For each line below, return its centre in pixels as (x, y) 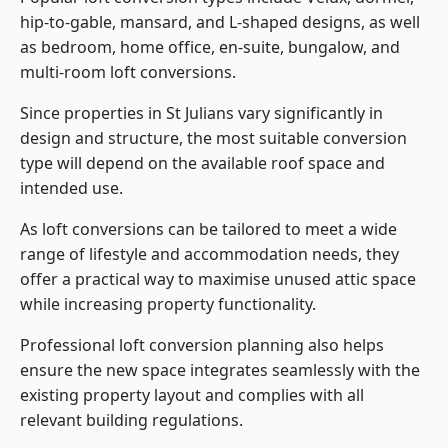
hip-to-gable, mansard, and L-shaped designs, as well (220, 22)
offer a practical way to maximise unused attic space (218, 279)
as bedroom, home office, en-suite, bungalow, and (210, 47)
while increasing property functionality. (170, 304)
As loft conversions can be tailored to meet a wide (208, 229)
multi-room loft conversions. (128, 72)
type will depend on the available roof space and (202, 163)
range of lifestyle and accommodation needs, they (209, 254)
